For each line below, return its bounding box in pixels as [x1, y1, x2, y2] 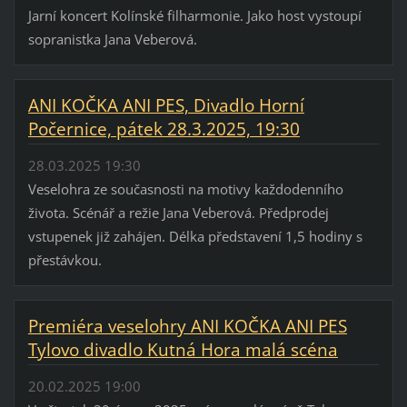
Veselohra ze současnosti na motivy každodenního [27, 180, 343, 199]
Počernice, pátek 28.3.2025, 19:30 [27, 117, 300, 142]
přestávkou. [27, 251, 102, 270]
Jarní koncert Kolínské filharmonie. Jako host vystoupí [27, 6, 362, 25]
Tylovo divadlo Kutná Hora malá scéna [27, 338, 338, 362]
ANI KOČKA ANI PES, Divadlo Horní [27, 94, 304, 118]
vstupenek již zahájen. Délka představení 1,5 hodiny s [27, 227, 362, 246]
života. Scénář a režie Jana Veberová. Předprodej [27, 203, 329, 223]
